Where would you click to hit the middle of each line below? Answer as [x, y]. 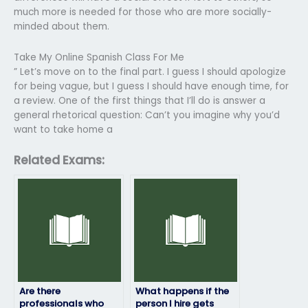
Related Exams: [59, 160]
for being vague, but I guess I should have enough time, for [151, 86]
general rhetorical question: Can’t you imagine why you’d [147, 115]
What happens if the [182, 291]
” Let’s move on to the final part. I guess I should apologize [150, 71]
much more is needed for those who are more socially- [143, 12]
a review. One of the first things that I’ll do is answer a [140, 100]
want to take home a [63, 129]
